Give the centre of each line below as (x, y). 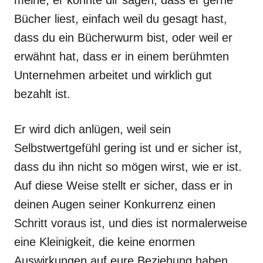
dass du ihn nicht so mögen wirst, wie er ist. (128, 167)
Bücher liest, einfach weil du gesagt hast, (121, 19)
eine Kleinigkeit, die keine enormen (104, 242)
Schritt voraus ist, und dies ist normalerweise (131, 223)
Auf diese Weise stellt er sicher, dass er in (123, 186)
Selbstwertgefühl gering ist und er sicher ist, (128, 148)
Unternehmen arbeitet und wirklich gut (113, 75)
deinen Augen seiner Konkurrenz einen (115, 204)
